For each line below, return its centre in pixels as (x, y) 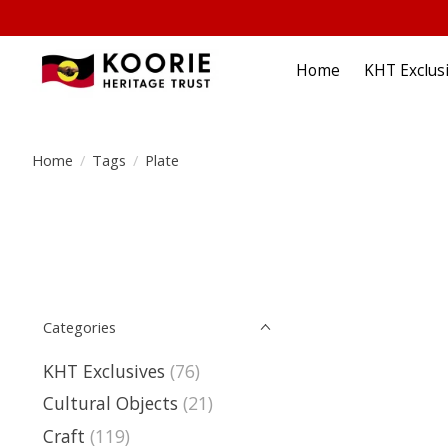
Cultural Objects (110, 403)
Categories (79, 327)
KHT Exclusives (104, 371)
